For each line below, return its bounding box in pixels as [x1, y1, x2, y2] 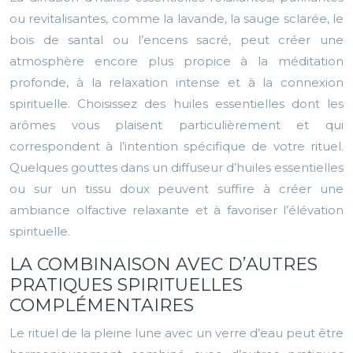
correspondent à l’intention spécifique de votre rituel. [9, 139, 344, 154]
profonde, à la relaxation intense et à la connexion [9, 75, 344, 91]
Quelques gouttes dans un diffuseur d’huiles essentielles [9, 160, 344, 176]
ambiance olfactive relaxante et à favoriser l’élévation [9, 203, 344, 218]
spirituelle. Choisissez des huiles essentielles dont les [9, 96, 344, 112]
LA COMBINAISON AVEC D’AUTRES [9, 254, 318, 276]
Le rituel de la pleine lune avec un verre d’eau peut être [9, 325, 344, 341]
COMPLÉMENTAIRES [9, 295, 194, 317]
